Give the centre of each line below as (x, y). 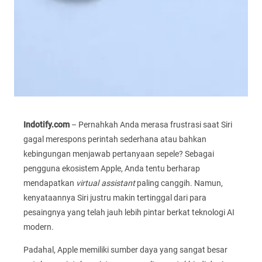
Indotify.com (46, 125)
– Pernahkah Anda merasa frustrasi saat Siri (151, 125)
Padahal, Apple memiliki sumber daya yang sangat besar (125, 250)
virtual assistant (106, 183)
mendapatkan (50, 183)
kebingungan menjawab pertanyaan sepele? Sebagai (119, 154)
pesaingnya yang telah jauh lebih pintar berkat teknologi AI (129, 213)
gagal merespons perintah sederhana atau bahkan (115, 139)
